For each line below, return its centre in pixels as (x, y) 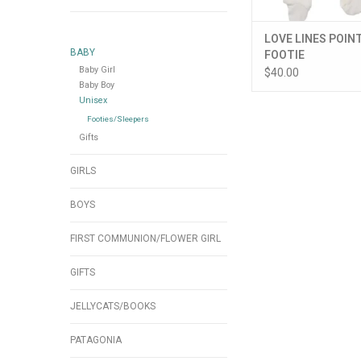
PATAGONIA (96, 340)
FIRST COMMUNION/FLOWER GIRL (145, 239)
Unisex (93, 101)
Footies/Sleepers (118, 119)
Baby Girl (97, 70)
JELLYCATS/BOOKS (113, 307)
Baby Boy (96, 85)
